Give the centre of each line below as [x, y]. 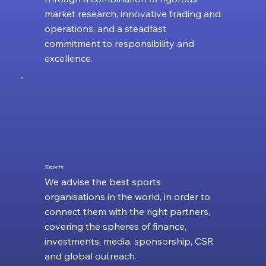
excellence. [68, 58]
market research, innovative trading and [132, 14]
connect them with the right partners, [127, 211]
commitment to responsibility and [119, 44]
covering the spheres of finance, [115, 226]
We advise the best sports [102, 181]
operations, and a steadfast [105, 29]
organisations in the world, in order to [127, 196]
